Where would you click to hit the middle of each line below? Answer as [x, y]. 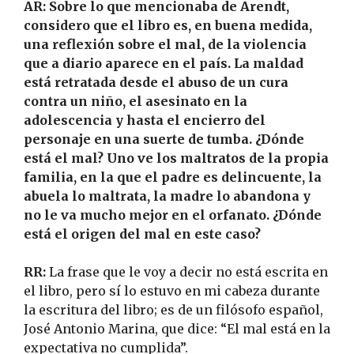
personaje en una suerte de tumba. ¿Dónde [164, 139]
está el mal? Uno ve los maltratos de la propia [176, 158]
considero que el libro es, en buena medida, [168, 25]
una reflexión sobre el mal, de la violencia [165, 44]
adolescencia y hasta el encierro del [145, 120]
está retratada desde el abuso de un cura [156, 82]
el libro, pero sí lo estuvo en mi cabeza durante [172, 290]
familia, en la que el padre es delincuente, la [173, 177]
